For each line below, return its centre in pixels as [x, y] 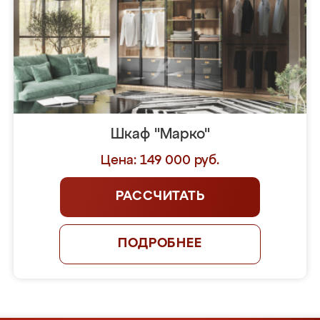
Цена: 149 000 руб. [160, 161]
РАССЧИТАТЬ [160, 196]
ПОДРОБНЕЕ [160, 244]
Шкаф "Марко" [160, 134]
